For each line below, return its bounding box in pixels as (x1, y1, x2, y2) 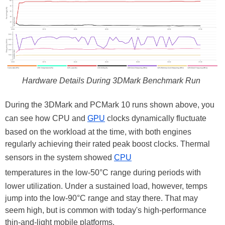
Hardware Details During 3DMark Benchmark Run (22, 76, 200, 85)
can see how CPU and (5, 114, 87, 123)
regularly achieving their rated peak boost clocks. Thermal (5, 139, 210, 148)
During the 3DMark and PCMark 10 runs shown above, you (5, 100, 214, 109)
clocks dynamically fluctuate (105, 114, 206, 123)
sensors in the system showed (5, 153, 114, 162)
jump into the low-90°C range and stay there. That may (5, 193, 198, 202)
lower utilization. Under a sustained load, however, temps (5, 181, 207, 190)
